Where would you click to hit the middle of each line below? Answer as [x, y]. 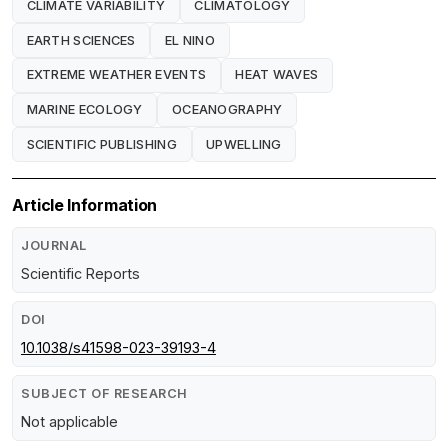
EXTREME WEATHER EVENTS [116, 75]
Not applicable [69, 422]
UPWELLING [244, 144]
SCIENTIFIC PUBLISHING [101, 144]
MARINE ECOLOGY [84, 110]
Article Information [84, 205]
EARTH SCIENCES [81, 40]
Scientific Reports [80, 274]
